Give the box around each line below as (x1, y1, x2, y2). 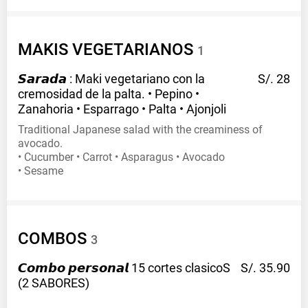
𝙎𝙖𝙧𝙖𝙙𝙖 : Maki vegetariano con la (18, 71, 205, 87)
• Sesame (18, 164, 63, 178)
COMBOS (18, 229, 87, 249)
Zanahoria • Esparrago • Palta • (18, 102, 184, 117)
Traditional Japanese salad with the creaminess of (18, 123, 263, 137)
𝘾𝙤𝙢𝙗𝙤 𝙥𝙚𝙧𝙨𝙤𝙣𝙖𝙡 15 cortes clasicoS (18, 261, 230, 276)
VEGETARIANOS (72, 40, 193, 60)
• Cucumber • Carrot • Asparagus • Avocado (18, 151, 225, 164)
